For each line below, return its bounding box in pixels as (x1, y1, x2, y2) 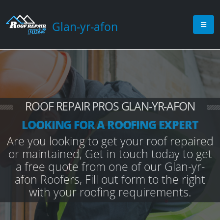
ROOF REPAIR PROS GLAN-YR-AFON (25, 98, 195, 114)
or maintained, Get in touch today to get (8, 146, 212, 162)
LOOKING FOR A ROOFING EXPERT (22, 117, 198, 133)
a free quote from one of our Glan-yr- (15, 159, 205, 174)
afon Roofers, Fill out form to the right (15, 171, 205, 187)
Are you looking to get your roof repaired (6, 133, 214, 149)
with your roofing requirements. (29, 184, 191, 200)
